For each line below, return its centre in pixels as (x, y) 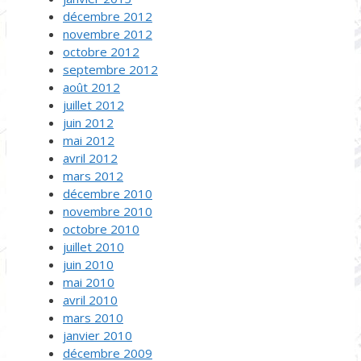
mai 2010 (89, 282)
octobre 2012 (101, 52)
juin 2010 (88, 265)
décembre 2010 (108, 194)
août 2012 (91, 87)
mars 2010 (93, 318)
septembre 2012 (110, 70)
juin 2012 (88, 123)
